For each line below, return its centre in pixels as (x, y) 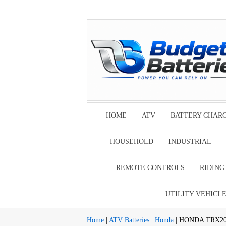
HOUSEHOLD (132, 142)
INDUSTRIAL (190, 142)
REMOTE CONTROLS (150, 168)
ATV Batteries (129, 220)
